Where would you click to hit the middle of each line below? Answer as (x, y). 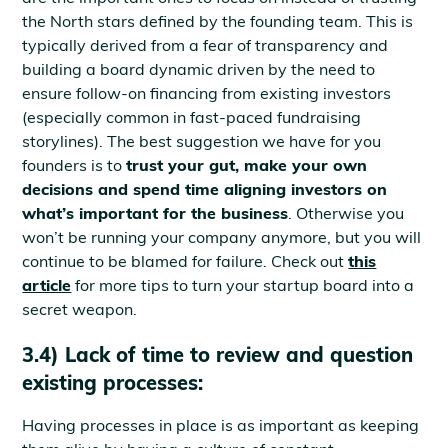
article (47, 285)
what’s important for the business (155, 213)
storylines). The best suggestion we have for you (202, 141)
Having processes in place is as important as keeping (221, 425)
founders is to (74, 165)
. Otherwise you (346, 213)
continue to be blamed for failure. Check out (185, 261)
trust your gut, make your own (247, 165)
